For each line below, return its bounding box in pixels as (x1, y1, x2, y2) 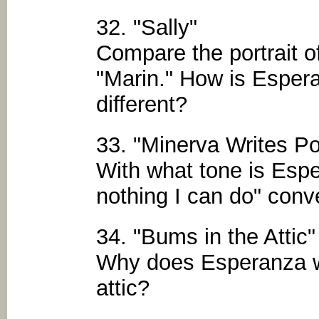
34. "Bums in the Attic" (96, 224, 315, 250)
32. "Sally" (96, 14, 197, 40)
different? (96, 91, 187, 117)
